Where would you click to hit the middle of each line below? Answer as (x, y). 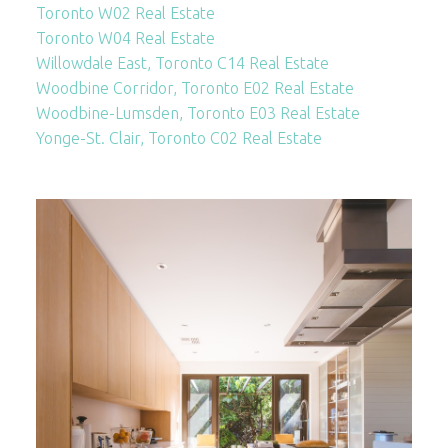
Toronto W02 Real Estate (125, 13)
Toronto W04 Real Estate (125, 38)
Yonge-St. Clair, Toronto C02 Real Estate (178, 138)
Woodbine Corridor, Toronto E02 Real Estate (194, 88)
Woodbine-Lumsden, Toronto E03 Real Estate (197, 113)
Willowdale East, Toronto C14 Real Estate (182, 63)
